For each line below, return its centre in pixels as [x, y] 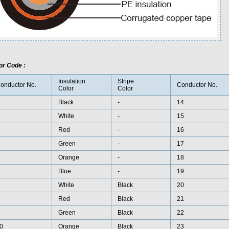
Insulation [72, 81]
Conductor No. [197, 85]
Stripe [125, 81]
